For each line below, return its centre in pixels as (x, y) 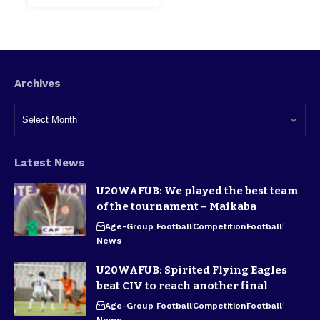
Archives (37, 83)
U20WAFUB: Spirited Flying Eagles (192, 270)
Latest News (50, 162)
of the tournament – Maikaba (176, 206)
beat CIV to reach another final (182, 285)
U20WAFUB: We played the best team (197, 190)
